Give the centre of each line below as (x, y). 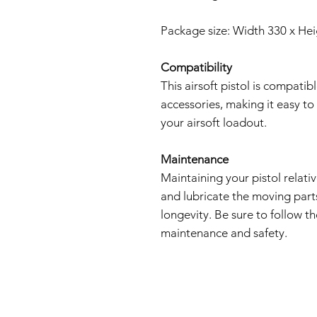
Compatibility (196, 67)
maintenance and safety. (224, 233)
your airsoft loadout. (214, 122)
